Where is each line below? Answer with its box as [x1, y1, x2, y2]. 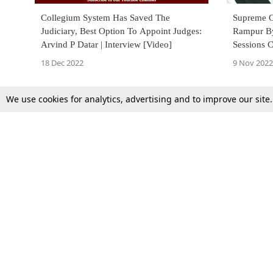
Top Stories [35, 229, 82, 239]
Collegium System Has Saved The [41, 13, 170, 23]
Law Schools [160, 229, 213, 239]
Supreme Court [35, 249, 97, 259]
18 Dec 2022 [41, 57, 83, 69]
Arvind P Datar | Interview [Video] [41, 40, 172, 50]
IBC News [160, 249, 202, 259]
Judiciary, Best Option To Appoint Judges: [41, 26, 202, 37]
